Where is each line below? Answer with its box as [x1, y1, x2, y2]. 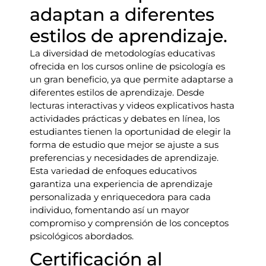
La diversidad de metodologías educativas [30, 47, 215, 59]
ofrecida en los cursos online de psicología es [30, 61, 225, 72]
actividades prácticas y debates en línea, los [30, 113, 220, 124]
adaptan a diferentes [30, 4, 214, 26]
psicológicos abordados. [30, 230, 134, 242]
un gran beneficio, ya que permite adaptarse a [30, 74, 233, 85]
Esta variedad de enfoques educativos [30, 165, 197, 176]
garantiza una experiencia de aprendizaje [30, 178, 213, 189]
